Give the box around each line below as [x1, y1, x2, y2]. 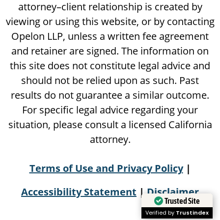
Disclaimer [147, 185, 199, 199]
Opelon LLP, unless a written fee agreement [11, 29, 209, 43]
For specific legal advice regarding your [22, 103, 198, 117]
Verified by [145, 209, 176, 217]
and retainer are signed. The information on [11, 44, 209, 58]
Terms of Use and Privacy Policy [29, 162, 183, 175]
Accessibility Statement [21, 185, 137, 199]
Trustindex [176, 209, 209, 217]
